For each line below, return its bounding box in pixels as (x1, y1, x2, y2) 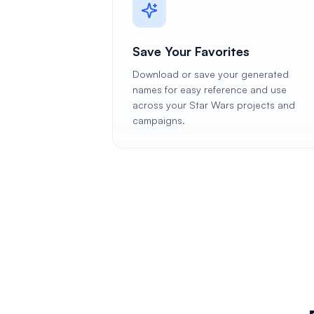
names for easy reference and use (132, 83, 287, 95)
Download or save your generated (132, 68, 289, 80)
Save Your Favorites (132, 43, 250, 59)
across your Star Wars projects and (132, 99, 295, 111)
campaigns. (132, 114, 185, 126)
